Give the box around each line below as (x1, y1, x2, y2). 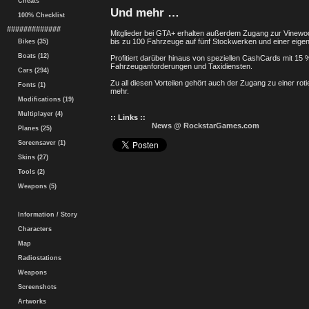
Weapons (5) (14, 183, 57, 190)
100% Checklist (14, 12, 65, 19)
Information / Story (14, 211, 77, 218)
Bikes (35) (14, 38, 48, 45)
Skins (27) (14, 154, 48, 161)
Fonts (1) (14, 81, 46, 88)
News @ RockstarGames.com (152, 121, 259, 130)
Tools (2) (14, 168, 45, 175)
